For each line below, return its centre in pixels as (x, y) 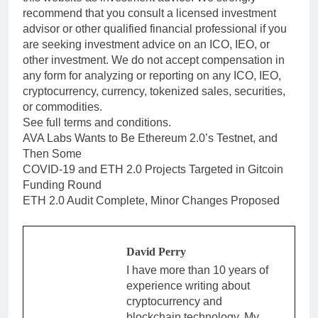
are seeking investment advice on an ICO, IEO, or (146, 44)
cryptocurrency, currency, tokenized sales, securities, (154, 91)
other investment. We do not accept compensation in (154, 60)
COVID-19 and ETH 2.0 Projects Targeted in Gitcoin (153, 169)
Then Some (52, 153)
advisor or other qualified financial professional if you (155, 28)
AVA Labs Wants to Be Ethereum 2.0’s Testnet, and (150, 138)
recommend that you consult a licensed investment (149, 13)
